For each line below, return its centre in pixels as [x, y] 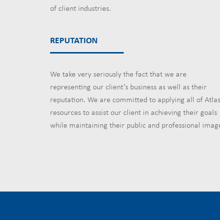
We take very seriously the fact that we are [118, 75]
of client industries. [81, 9]
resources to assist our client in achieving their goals [134, 113]
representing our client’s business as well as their [128, 87]
